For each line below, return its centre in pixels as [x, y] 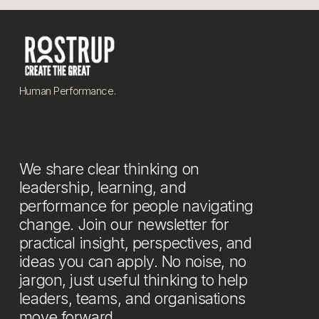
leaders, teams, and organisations [132, 299]
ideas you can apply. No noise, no [132, 262]
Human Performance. [67, 91]
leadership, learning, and [103, 188]
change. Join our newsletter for [124, 225]
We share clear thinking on [109, 169]
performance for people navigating [136, 206]
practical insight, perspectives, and [135, 243]
